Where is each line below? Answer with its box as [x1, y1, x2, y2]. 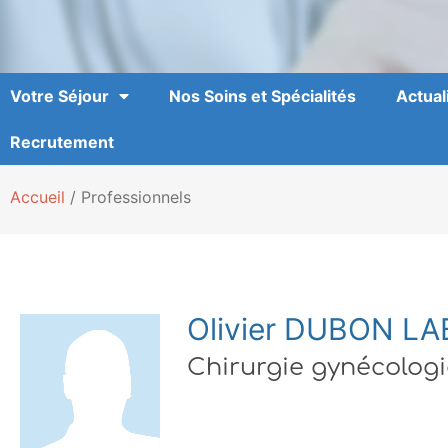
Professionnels [81, 187, 191, 208]
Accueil [10, 187, 65, 208]
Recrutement [10, 132, 114, 153]
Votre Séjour [10, 86, 109, 107]
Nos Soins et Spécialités [169, 86, 356, 107]
